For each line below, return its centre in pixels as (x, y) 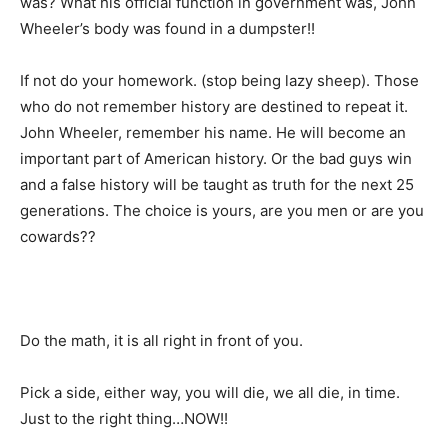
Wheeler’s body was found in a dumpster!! (167, 28)
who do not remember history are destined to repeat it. (214, 106)
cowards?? (58, 236)
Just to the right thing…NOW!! (124, 418)
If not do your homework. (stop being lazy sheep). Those (219, 80)
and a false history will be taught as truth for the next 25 (217, 184)
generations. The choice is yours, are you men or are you (222, 210)
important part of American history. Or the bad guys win (216, 158)
